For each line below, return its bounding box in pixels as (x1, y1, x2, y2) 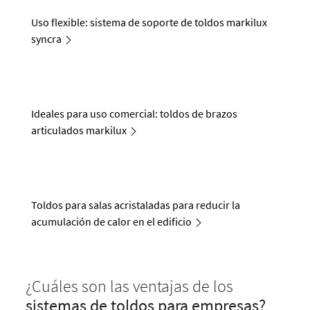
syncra (31, 31, 62, 46)
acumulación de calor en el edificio (31, 214, 192, 228)
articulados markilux (31, 122, 127, 137)
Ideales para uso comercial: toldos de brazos (31, 106, 238, 120)
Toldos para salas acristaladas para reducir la (31, 197, 241, 212)
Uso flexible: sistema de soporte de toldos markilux (31, 15, 268, 29)
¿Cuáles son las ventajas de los (26, 275, 234, 297)
